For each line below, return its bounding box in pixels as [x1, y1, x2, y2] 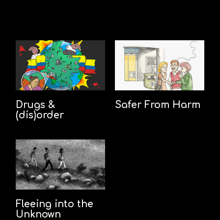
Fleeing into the [16, 199, 94, 210]
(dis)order [16, 110, 64, 120]
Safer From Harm [115, 99, 200, 110]
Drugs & [16, 99, 55, 110]
